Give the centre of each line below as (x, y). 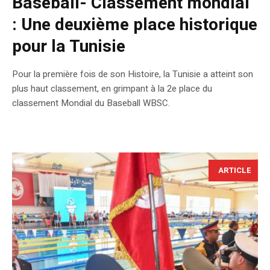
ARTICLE (235, 170)
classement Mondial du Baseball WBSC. (91, 103)
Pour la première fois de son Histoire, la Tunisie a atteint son (133, 74)
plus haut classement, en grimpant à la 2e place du (112, 88)
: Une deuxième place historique (135, 25)
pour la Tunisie (69, 46)
